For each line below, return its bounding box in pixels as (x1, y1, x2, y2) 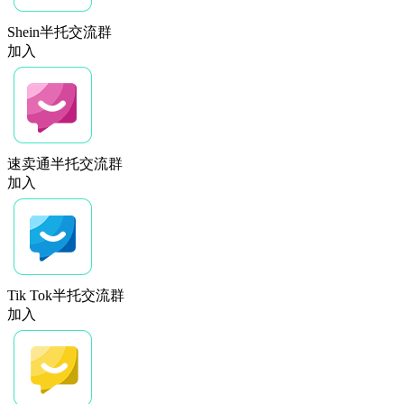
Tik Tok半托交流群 (7, 288, 124, 303)
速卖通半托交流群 (7, 156, 123, 171)
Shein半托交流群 (7, 24, 112, 40)
